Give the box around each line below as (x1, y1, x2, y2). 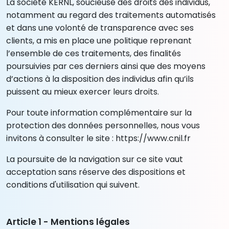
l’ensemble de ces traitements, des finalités (6, 47, 181, 59)
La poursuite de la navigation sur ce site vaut (6, 153, 183, 165)
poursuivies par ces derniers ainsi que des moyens (6, 60, 205, 72)
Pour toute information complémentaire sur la (6, 106, 192, 119)
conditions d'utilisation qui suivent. (6, 178, 140, 191)
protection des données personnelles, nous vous (6, 119, 200, 131)
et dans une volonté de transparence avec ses (6, 21, 194, 34)
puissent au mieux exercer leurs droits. (6, 85, 159, 98)
